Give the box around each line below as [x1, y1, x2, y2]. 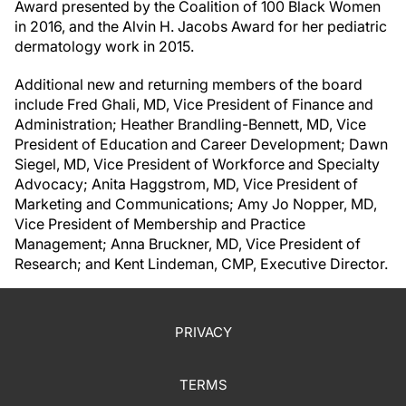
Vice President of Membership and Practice [14, 215, 305, 234]
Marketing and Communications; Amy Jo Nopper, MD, [14, 195, 377, 214]
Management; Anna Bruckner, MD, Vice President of [14, 235, 361, 254]
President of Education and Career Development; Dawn [14, 135, 388, 154]
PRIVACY [174, 324, 232, 342]
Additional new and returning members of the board [14, 75, 362, 94]
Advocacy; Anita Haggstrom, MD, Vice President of [14, 175, 358, 194]
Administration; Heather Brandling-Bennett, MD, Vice [14, 115, 366, 134]
